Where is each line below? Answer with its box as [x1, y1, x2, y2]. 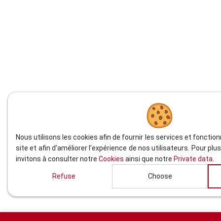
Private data [174, 154, 213, 163]
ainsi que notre [124, 154, 174, 163]
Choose [147, 172, 172, 180]
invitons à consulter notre [16, 154, 99, 163]
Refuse [52, 172, 75, 180]
